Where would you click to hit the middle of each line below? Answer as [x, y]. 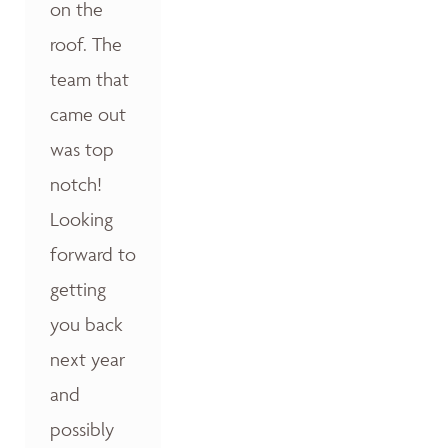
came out [88, 113]
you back [86, 323]
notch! [76, 183]
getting [78, 288]
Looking [81, 218]
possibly [82, 428]
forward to [93, 253]
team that [89, 78]
